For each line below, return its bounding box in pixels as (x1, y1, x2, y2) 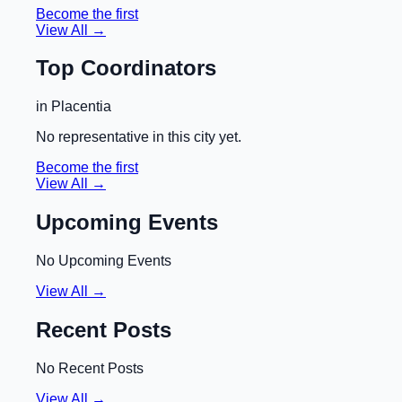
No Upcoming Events (36, 253, 171, 269)
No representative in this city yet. (36, 129, 241, 145)
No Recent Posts (36, 360, 144, 376)
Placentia (51, 99, 111, 115)
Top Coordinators (36, 56, 216, 81)
